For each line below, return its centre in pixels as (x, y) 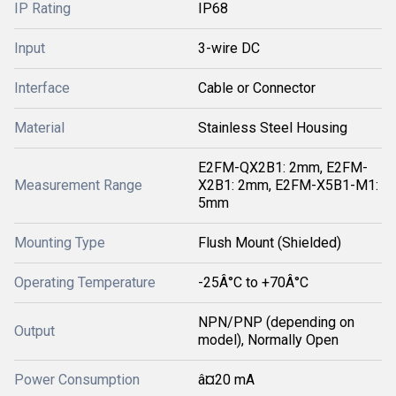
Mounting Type (60, 243)
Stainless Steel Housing (273, 128)
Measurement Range (78, 185)
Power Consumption (77, 380)
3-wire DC (229, 48)
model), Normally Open (268, 340)
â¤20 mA (226, 380)
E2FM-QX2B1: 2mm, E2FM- (283, 168)
